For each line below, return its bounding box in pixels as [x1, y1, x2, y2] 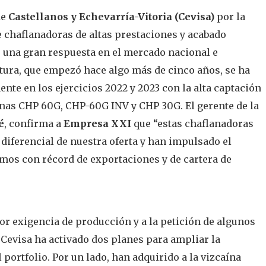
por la [214, 11, 245, 23]
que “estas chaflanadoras [131, 118, 254, 130]
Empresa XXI [64, 118, 131, 130]
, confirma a [4, 118, 64, 130]
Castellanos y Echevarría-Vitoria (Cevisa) [8, 11, 214, 23]
